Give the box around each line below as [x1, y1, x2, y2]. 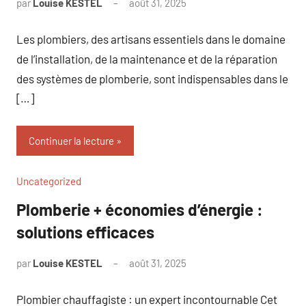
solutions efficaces [16, 222, 154, 242]
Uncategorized [16, 175, 81, 187]
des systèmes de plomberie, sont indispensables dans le [16, 71, 288, 85]
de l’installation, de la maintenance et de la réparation [16, 51, 277, 66]
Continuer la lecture [29, 135, 114, 147]
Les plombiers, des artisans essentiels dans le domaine [16, 31, 286, 46]
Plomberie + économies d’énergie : [16, 199, 263, 219]
